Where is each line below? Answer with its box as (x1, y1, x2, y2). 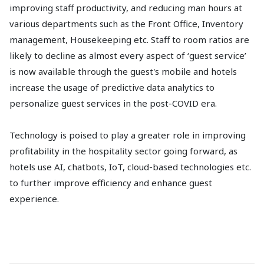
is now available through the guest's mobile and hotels (9, 65, 237, 77)
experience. (9, 193, 59, 204)
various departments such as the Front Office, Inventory (9, 18, 243, 29)
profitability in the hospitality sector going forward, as (9, 145, 237, 157)
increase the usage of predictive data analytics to (9, 81, 214, 93)
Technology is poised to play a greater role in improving (9, 129, 246, 141)
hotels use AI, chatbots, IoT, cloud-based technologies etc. (9, 161, 251, 173)
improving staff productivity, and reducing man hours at (9, 2, 242, 14)
